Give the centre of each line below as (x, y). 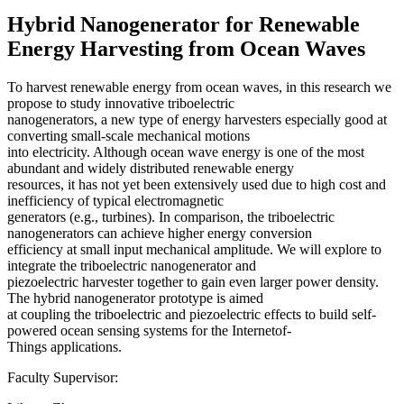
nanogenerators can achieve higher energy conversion (160, 233)
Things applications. (64, 346)
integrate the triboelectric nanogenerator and (132, 265)
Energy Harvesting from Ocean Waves (186, 48)
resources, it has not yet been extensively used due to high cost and (197, 184)
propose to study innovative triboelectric (121, 103)
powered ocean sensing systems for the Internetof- (149, 330)
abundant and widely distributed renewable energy (151, 168)
